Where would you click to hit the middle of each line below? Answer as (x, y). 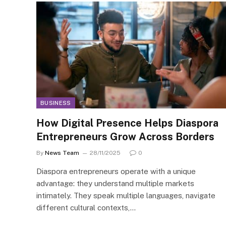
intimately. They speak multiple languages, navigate (126, 195)
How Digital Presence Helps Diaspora (127, 123)
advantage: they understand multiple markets (115, 183)
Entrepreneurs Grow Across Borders (125, 136)
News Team (62, 153)
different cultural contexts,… (86, 207)
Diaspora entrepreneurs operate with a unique (116, 171)
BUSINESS (56, 103)
